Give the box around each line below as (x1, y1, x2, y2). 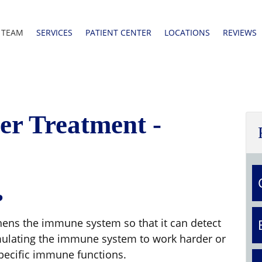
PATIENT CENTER (85, 27, 151, 38)
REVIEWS (223, 27, 257, 38)
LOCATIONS (164, 27, 210, 38)
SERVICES (36, 27, 73, 38)
